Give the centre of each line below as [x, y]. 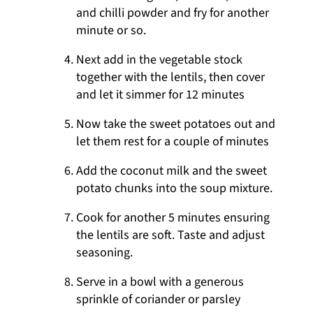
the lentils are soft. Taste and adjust [171, 235]
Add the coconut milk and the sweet [172, 170]
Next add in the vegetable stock [160, 59]
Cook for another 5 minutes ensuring [173, 217]
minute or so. [111, 30]
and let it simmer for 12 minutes [161, 94]
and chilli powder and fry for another [173, 13]
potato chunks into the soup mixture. [175, 188]
